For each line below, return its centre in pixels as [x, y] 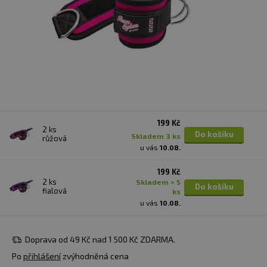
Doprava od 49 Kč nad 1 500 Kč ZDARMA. [99, 239]
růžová [55, 138]
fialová [55, 191]
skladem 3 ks [158, 136]
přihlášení [42, 256]
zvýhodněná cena [95, 256]
